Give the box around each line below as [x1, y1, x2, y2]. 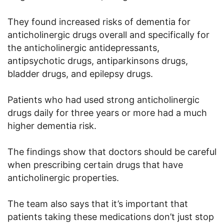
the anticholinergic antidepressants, [7, 42, 159, 53]
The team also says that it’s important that [7, 198, 188, 209]
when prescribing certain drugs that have [7, 159, 183, 170]
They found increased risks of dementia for [7, 16, 190, 27]
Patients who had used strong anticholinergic [7, 94, 199, 105]
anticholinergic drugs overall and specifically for [7, 29, 209, 40]
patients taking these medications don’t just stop [7, 211, 214, 222]
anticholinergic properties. [7, 172, 119, 183]
